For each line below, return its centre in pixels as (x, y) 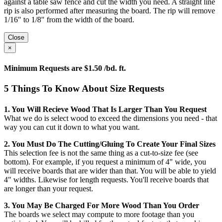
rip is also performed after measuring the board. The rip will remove (110, 11)
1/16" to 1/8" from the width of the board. (69, 20)
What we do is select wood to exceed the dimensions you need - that (111, 118)
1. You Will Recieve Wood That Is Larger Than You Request (105, 110)
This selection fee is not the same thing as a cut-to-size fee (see (101, 153)
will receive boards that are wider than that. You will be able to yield (110, 171)
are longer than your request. (49, 189)
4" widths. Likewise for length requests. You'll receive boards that (106, 180)
